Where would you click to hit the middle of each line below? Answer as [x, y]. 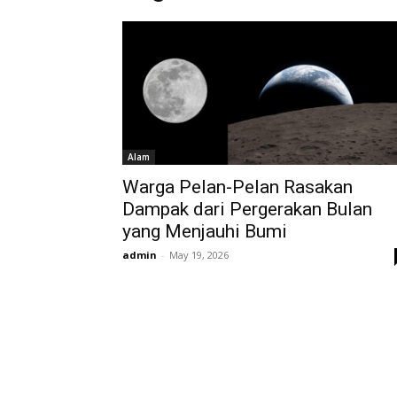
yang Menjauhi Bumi [205, 231]
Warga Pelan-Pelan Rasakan [237, 187]
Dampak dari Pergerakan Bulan [247, 209]
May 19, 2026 [199, 255]
